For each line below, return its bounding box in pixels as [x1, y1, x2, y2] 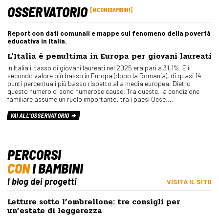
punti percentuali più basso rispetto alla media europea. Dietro [7, 79, 191, 88]
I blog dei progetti [7, 176, 77, 187]
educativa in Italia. [7, 37, 67, 45]
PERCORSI [7, 146, 61, 163]
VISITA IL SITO [167, 177, 212, 186]
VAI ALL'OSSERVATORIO [9, 111, 72, 120]
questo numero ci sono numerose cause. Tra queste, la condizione [7, 87, 199, 96]
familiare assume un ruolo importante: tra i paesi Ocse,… [7, 95, 173, 104]
